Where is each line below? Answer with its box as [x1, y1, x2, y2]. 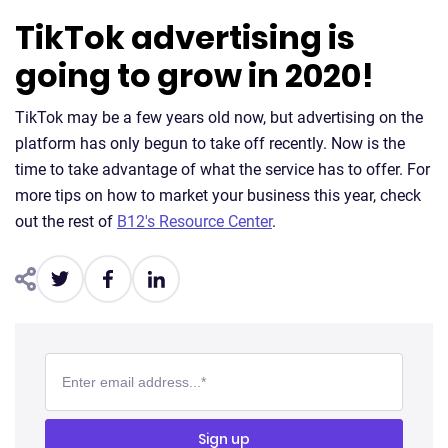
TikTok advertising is [15, 15, 355, 61]
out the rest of [15, 212, 117, 232]
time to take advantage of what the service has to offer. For [15, 160, 430, 180]
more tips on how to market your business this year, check [15, 186, 421, 206]
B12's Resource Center [117, 212, 272, 232]
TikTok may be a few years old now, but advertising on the [15, 108, 423, 128]
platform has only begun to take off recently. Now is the [15, 134, 405, 154]
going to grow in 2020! [15, 53, 374, 99]
